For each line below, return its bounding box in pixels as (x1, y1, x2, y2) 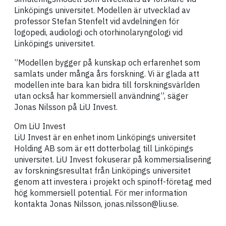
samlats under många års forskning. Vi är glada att (14, 68, 199, 79)
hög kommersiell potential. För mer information (14, 187, 187, 198)
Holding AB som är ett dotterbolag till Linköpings (14, 143, 193, 153)
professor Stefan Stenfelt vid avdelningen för (14, 16, 179, 26)
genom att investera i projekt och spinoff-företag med (14, 176, 211, 187)
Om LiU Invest (14, 121, 66, 131)
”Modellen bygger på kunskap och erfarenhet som (14, 57, 200, 68)
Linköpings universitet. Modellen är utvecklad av (14, 5, 190, 15)
